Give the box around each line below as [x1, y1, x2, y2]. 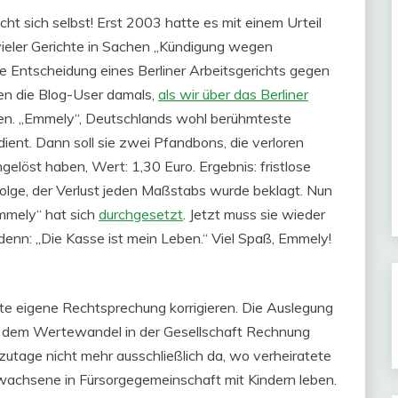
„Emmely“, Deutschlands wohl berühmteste [19, 109, 291, 127]
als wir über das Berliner [158, 85, 308, 103]
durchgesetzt [99, 205, 183, 223]
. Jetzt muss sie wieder [183, 205, 325, 223]
